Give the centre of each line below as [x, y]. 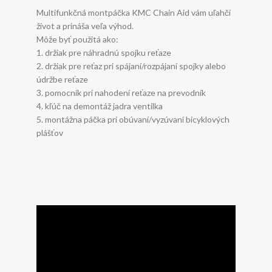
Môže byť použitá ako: [77, 39]
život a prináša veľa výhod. [85, 25]
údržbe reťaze [62, 79]
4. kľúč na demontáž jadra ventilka [100, 106]
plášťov [50, 132]
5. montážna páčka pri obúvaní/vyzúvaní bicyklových [133, 119]
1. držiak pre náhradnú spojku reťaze [104, 52]
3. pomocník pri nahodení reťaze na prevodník [121, 92]
